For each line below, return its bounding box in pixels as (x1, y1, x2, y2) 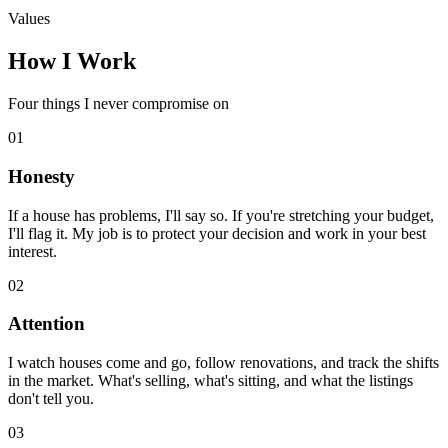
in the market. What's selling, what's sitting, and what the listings (8, 372, 413, 390)
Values (8, 10, 50, 28)
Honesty (8, 165, 75, 187)
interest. (8, 242, 57, 260)
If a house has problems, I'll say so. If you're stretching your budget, (8, 206, 434, 224)
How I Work (8, 48, 136, 75)
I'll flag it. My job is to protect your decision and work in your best (8, 224, 426, 242)
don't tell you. (8, 390, 94, 408)
